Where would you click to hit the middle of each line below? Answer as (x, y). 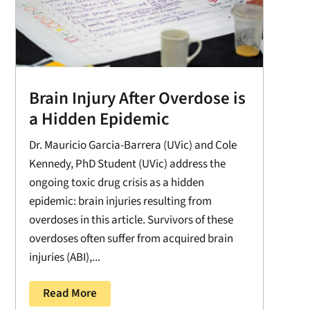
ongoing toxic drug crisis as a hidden (116, 183)
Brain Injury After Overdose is (137, 99)
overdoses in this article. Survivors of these (131, 220)
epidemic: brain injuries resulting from (120, 202)
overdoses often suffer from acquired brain (131, 239)
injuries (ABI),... (64, 258)
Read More (70, 294)
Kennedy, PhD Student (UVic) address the (127, 164)
